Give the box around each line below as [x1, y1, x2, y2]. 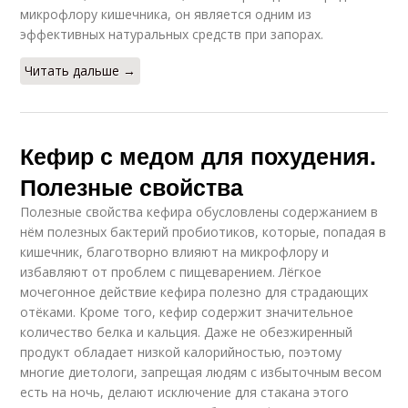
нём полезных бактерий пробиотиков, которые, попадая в [20, 223, 387, 241]
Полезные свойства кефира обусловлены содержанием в [20, 203, 379, 221]
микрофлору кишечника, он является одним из [20, 5, 312, 24]
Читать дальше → [25, 62, 137, 80]
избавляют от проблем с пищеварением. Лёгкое [20, 263, 322, 281]
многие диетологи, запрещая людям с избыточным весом [20, 363, 382, 382]
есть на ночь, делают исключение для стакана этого [20, 383, 350, 402]
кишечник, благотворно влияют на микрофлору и [20, 243, 330, 261]
